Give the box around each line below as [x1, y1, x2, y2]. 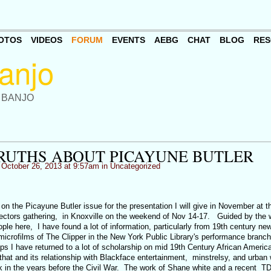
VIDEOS [30, 35, 62, 45]
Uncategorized [109, 162, 160, 171]
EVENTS [111, 35, 145, 45]
